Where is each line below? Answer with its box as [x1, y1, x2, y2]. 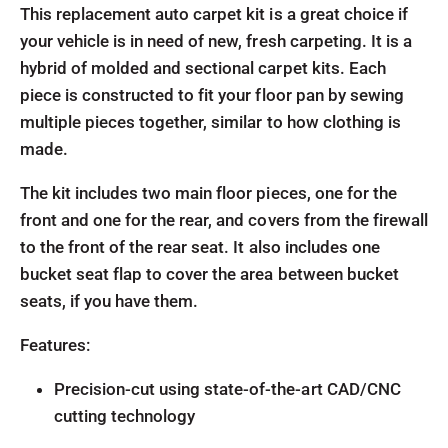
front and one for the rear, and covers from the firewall [20, 210, 428, 230]
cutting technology [54, 406, 196, 426]
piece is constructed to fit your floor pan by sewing [20, 85, 404, 105]
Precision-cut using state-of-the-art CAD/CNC [54, 379, 401, 399]
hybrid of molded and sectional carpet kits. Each [20, 58, 386, 78]
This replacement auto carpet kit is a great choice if [20, 4, 408, 24]
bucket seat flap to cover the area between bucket [20, 264, 399, 284]
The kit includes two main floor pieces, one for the [20, 183, 397, 203]
